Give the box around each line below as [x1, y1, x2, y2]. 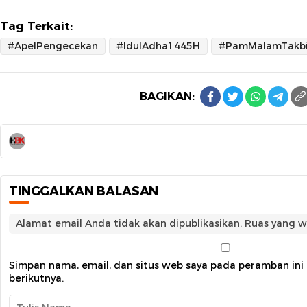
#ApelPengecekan [8, 40, 98, 52]
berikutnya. [9, 272, 64, 284]
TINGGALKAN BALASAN [9, 184, 159, 199]
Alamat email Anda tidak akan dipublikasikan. [16, 217, 242, 230]
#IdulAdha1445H [116, 40, 200, 52]
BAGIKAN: [140, 90, 195, 103]
